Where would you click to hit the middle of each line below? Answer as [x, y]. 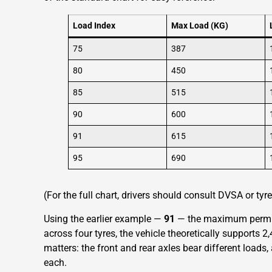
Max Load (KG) [200, 26]
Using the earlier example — [104, 219]
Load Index [94, 26]
